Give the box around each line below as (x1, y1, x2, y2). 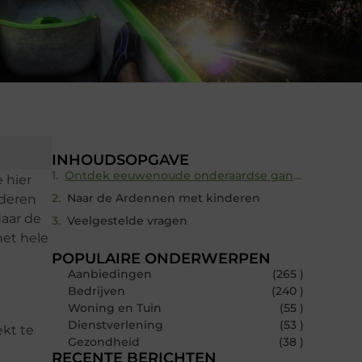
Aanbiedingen (68, 267, 152, 282)
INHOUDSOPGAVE (52, 151, 189, 170)
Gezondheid (68, 335, 140, 350)
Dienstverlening (68, 318, 163, 333)
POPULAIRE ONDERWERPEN (52, 250, 271, 268)
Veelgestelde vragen (67, 213, 187, 229)
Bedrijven (68, 284, 125, 299)
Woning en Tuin (68, 301, 162, 316)
